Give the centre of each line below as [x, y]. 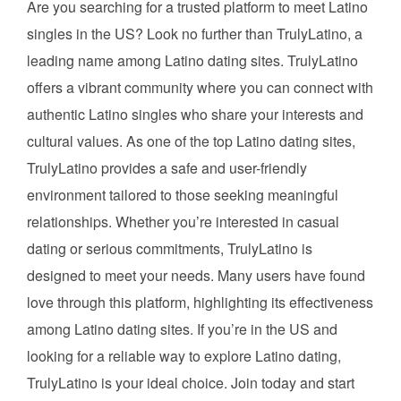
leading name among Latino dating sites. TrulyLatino [192, 60]
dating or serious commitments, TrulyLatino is [170, 248]
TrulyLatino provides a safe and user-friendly [167, 167]
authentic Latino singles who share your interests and [195, 114]
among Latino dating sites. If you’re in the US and [182, 328]
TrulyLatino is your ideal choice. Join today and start [191, 382]
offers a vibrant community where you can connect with [200, 87]
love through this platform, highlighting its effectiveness [200, 302]
